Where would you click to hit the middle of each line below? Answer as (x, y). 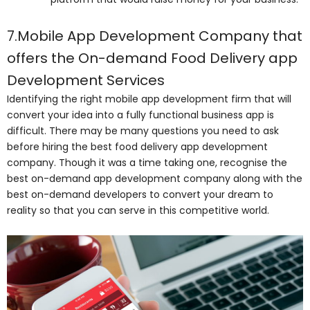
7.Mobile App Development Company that (155, 36)
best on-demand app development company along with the (155, 178)
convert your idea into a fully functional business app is (140, 115)
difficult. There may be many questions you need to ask (143, 130)
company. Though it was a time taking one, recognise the (147, 162)
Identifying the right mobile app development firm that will (149, 99)
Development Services (86, 80)
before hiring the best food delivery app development (137, 146)
